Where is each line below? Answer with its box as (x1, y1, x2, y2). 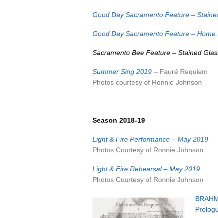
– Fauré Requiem (152, 68, 208, 75)
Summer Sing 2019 (92, 68, 152, 75)
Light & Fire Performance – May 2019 (92, 135, 208, 143)
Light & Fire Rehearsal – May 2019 (92, 165, 200, 173)
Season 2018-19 (92, 116, 145, 124)
